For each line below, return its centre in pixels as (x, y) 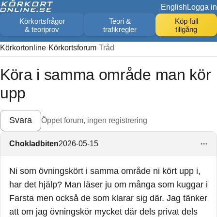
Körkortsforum (72, 47)
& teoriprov (42, 29)
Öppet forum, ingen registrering (94, 120)
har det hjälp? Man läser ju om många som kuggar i (108, 185)
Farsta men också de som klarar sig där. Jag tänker (108, 198)
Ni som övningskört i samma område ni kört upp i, (105, 171)
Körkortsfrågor (42, 21)
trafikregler (120, 29)
